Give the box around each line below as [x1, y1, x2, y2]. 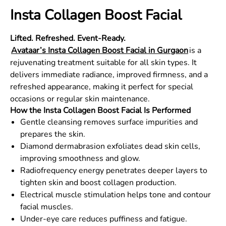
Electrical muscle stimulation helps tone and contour [20, 189, 211, 200]
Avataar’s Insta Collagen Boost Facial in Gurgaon [11, 45, 188, 56]
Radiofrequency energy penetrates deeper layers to [20, 165, 207, 176]
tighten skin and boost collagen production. [20, 177, 177, 188]
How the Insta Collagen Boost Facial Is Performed [10, 105, 191, 116]
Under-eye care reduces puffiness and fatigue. [20, 213, 187, 224]
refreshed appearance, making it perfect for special [10, 81, 193, 92]
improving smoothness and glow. [20, 153, 140, 164]
